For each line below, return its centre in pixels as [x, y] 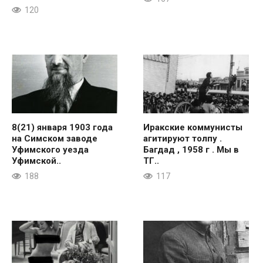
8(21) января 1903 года [62, 127]
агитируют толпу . [183, 138]
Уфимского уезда [50, 149]
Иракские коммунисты [193, 127]
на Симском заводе [55, 138]
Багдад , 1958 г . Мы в [191, 149]
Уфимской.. [36, 161]
